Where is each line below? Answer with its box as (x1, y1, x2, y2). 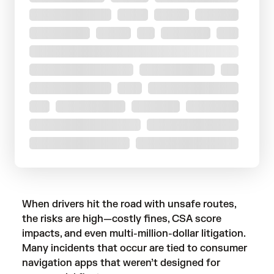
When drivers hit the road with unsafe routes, (22, 198, 236, 210)
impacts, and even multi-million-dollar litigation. (22, 228, 245, 240)
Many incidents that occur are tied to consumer (22, 242, 247, 254)
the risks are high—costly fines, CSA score (22, 213, 221, 225)
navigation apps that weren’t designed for (22, 257, 220, 269)
